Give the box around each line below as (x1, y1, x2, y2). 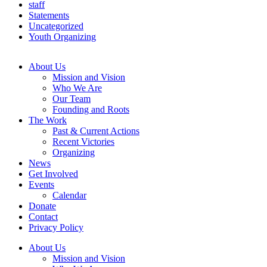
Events (29, 179, 54, 190)
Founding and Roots (52, 104, 129, 114)
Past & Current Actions (52, 125, 139, 136)
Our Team (52, 93, 91, 104)
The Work (29, 114, 67, 125)
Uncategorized (29, 20, 83, 31)
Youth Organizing (29, 31, 96, 42)
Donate (29, 200, 56, 211)
